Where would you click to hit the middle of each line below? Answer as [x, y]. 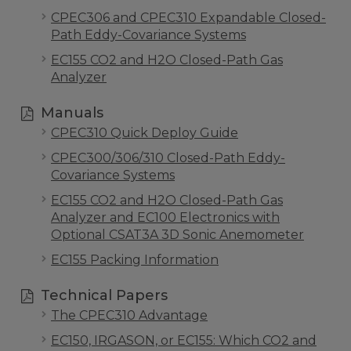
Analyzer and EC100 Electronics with [165, 217]
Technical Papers [104, 295]
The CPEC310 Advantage [129, 315]
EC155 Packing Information [135, 260]
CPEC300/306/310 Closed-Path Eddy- [168, 158]
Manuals [72, 113]
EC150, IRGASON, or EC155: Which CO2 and [184, 340]
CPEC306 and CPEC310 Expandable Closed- [188, 18]
